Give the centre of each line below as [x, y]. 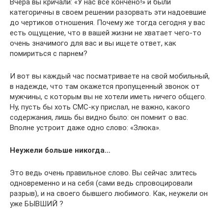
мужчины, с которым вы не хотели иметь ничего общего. [108, 96]
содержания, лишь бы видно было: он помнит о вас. [99, 117]
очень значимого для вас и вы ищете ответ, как [93, 43]
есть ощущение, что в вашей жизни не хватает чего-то [106, 33]
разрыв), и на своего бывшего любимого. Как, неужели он [109, 193]
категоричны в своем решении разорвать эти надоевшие [108, 12]
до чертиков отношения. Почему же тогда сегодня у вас [108, 22]
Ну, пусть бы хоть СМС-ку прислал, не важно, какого [100, 107]
